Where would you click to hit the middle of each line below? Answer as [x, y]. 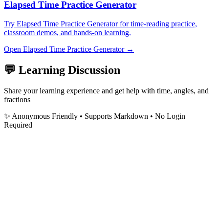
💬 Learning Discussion [62, 70]
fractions [17, 99]
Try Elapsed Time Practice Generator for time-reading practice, [100, 23]
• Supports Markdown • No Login [131, 116]
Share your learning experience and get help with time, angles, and [106, 90]
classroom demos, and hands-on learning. [67, 32]
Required [18, 125]
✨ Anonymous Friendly [41, 116]
